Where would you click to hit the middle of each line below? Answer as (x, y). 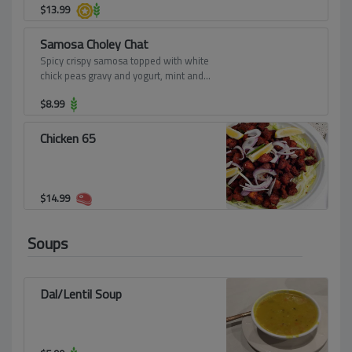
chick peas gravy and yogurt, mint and (122, 75)
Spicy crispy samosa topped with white (125, 60)
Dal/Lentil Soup (81, 294)
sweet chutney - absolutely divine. (114, 90)
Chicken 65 (68, 138)
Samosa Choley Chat (94, 44)
